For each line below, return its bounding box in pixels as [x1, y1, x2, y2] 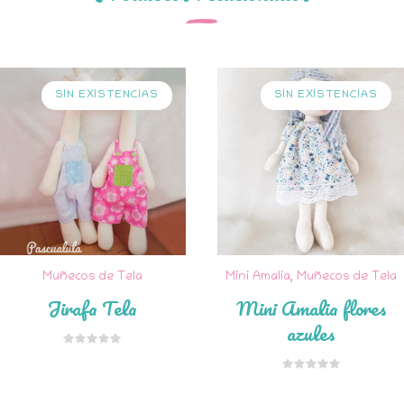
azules [287, 317, 336, 349]
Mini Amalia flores [235, 291, 387, 324]
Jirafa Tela [47, 291, 137, 324]
